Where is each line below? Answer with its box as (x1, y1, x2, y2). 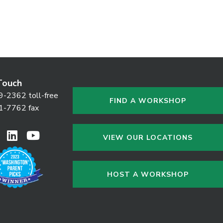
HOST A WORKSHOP (107, 169, 189, 179)
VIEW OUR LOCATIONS (103, 132, 193, 142)
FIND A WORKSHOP (109, 96, 186, 106)
